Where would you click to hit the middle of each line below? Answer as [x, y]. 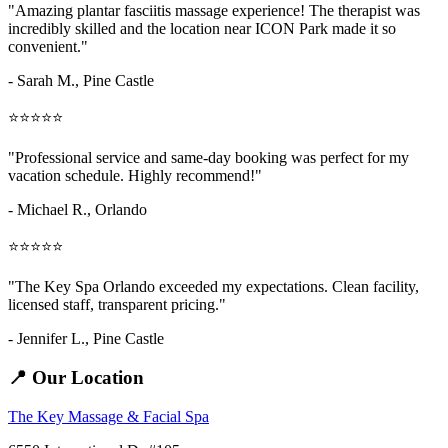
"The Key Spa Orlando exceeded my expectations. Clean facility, [213, 287]
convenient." [48, 47]
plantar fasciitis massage [152, 11]
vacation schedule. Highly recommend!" [135, 176]
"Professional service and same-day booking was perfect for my [208, 158]
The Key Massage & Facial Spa [108, 416]
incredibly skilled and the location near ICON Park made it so [202, 29]
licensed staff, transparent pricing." [117, 305]
